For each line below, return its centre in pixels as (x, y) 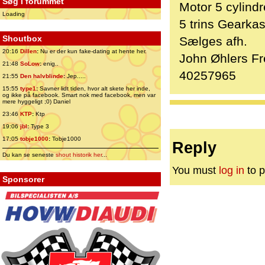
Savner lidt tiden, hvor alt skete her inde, (94, 88)
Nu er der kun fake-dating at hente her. (93, 51)
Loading (14, 14)
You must (195, 171)
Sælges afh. (213, 42)
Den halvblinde (42, 76)
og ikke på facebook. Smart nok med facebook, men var (79, 95)
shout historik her (79, 155)
